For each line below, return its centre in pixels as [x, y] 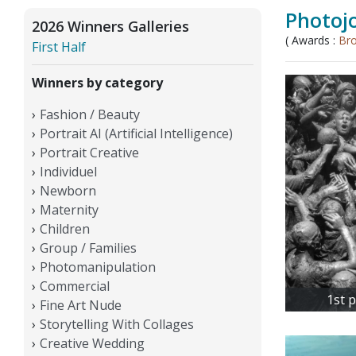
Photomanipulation [98, 267]
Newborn [68, 190]
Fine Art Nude [81, 305]
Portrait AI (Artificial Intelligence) [136, 133]
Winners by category [97, 82]
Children [65, 228]
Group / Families [88, 248]
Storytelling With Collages [117, 324]
